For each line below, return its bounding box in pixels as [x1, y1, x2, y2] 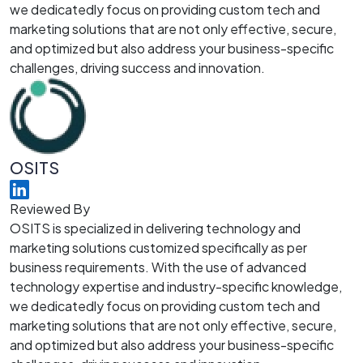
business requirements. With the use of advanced [10, 258, 306, 275]
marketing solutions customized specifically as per [10, 238, 307, 256]
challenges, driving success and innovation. [10, 59, 265, 76]
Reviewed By [10, 199, 90, 217]
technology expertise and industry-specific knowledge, [10, 277, 342, 295]
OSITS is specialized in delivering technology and [10, 219, 301, 237]
